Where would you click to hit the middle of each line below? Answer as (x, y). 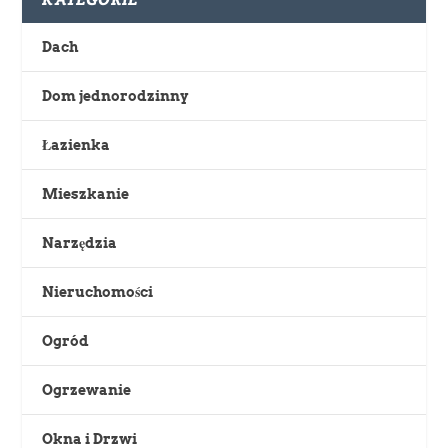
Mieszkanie (86, 193)
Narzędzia (80, 242)
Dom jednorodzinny (115, 95)
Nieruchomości (98, 291)
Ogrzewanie (87, 389)
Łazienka (76, 144)
